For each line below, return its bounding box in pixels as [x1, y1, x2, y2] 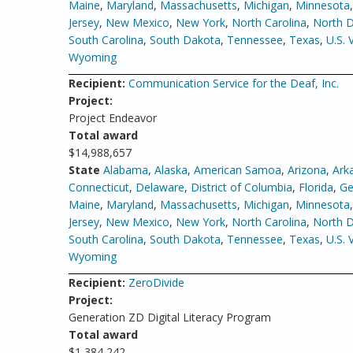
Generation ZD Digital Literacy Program [69, 310, 271, 325]
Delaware [136, 180, 184, 195]
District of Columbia [191, 180, 292, 195]
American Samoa [194, 162, 281, 177]
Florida [299, 180, 333, 195]
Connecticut [69, 180, 129, 195]
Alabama [103, 162, 148, 177]
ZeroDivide [128, 275, 184, 290]
